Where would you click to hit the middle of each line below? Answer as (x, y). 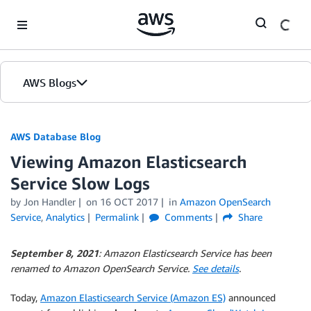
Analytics (65, 217)
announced (251, 297)
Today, (25, 297)
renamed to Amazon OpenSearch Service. (101, 268)
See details (216, 268)
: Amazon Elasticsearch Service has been (185, 253)
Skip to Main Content (52, 14)
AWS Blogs (50, 83)
